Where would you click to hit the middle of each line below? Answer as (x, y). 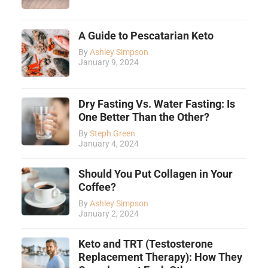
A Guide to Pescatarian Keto (146, 36)
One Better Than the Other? (144, 118)
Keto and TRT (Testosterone (145, 244)
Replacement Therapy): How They (160, 258)
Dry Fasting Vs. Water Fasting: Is (156, 104)
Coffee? (97, 188)
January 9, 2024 (108, 63)
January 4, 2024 (108, 144)
